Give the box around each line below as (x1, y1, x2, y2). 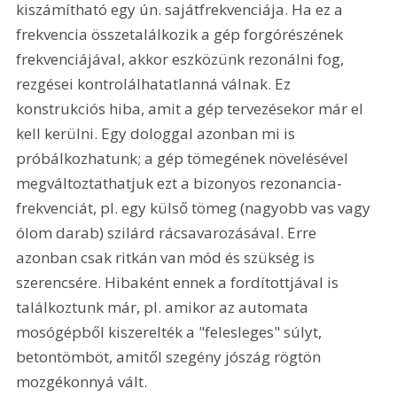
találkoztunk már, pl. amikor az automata (16, 297, 313, 318)
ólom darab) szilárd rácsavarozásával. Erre (16, 222, 321, 244)
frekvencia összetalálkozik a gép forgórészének (16, 24, 347, 45)
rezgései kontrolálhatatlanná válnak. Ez (16, 74, 295, 95)
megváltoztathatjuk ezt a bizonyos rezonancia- (16, 173, 343, 194)
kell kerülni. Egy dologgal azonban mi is (16, 123, 300, 144)
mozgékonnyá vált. (16, 371, 148, 393)
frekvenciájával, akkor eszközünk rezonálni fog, (16, 49, 348, 70)
